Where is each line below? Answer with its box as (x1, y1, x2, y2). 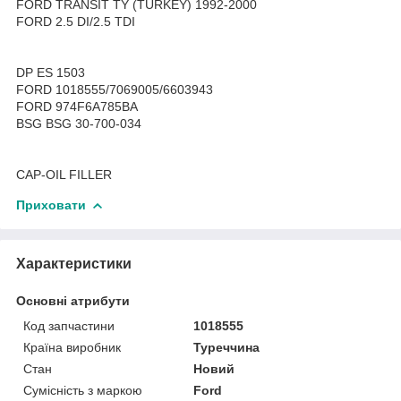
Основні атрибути (16, 293, 130, 308)
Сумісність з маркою (23, 382, 142, 397)
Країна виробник (23, 339, 121, 354)
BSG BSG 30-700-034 (16, 115, 141, 131)
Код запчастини (23, 318, 115, 333)
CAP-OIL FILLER (16, 166, 112, 182)
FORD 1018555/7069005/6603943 (16, 81, 213, 97)
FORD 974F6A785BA (16, 98, 138, 114)
